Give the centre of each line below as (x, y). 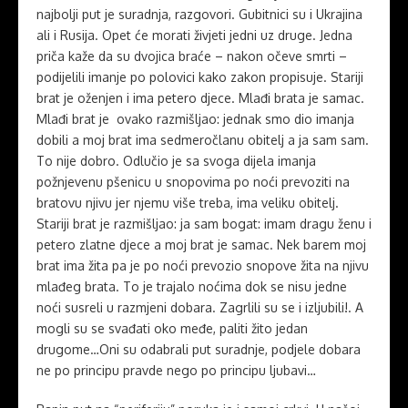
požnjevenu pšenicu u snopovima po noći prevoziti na (193, 182)
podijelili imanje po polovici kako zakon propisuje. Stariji (200, 77)
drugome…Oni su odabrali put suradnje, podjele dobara (199, 349)
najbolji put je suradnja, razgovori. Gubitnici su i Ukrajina (199, 14)
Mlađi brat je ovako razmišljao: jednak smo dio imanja (195, 119)
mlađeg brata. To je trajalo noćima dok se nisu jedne (192, 286)
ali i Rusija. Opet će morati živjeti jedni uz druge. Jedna (194, 35)
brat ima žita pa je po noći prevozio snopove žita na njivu (203, 265)
